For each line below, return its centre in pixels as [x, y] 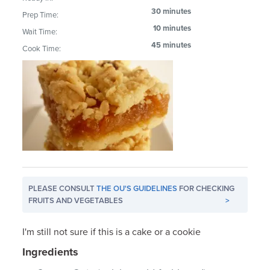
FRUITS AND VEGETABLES [76, 200]
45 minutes [171, 45]
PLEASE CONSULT [63, 188]
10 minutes [172, 28]
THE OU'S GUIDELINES [137, 188]
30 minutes [171, 11]
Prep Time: [41, 15]
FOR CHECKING [206, 188]
